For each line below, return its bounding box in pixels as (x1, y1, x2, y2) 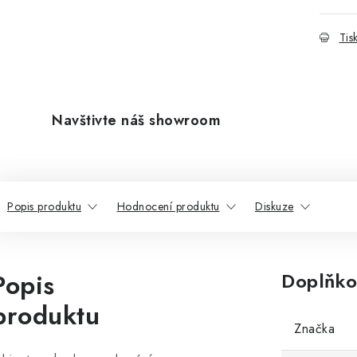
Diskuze (255, 198, 294, 214)
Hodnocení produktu (116, 198, 220, 214)
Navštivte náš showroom (52, 110, 221, 131)
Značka (294, 320, 335, 338)
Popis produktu (7, 198, 81, 214)
